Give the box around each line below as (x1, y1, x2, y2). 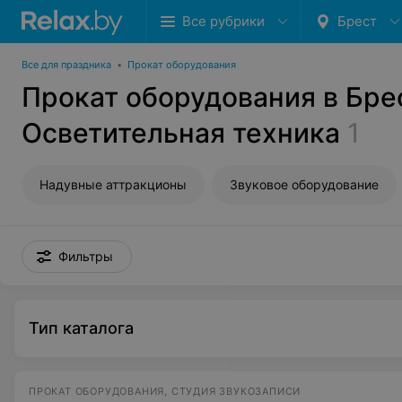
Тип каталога (29, 319, 134, 337)
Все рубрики (182, 13, 265, 30)
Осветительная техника (22, 117, 340, 149)
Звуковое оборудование (230, 177, 379, 192)
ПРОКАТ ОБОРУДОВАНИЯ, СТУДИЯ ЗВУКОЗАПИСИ (29, 385, 301, 398)
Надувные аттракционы (39, 177, 187, 192)
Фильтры (58, 249, 113, 264)
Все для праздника (22, 58, 111, 71)
